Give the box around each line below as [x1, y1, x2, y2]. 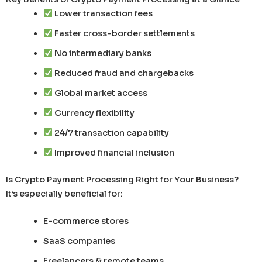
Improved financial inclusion [53, 147, 175, 158]
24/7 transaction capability [53, 127, 170, 138]
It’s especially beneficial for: [6, 188, 123, 199]
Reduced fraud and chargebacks [53, 67, 194, 78]
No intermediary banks [53, 47, 152, 58]
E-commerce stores [43, 216, 129, 227]
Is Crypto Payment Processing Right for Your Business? [6, 174, 239, 185]
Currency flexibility [53, 107, 135, 118]
